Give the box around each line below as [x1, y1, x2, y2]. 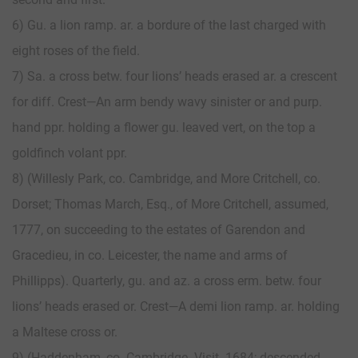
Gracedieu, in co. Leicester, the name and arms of [12, 247, 288, 263]
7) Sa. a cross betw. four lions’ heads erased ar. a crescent [12, 68, 337, 84]
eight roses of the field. [12, 42, 140, 58]
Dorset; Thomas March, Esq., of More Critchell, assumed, [12, 196, 328, 212]
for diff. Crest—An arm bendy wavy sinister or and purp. [12, 93, 322, 109]
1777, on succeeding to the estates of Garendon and [12, 221, 305, 237]
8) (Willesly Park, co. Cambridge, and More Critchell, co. [12, 170, 320, 186]
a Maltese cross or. [12, 324, 117, 340]
